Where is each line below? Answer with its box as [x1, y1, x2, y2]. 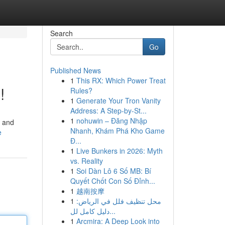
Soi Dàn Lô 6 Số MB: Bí [76, 166, 151, 176]
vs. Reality [70, 156, 103, 166]
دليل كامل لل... [109, 206, 116, 216]
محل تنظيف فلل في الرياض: [76, 196, 161, 206]
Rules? [70, 85, 92, 95]
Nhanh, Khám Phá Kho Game [70, 126, 165, 136]
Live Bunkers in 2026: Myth [76, 146, 163, 156]
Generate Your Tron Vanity [76, 95, 161, 105]
